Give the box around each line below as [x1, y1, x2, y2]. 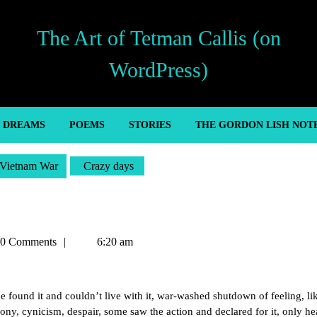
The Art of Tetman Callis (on [36, 25, 281, 50]
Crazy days [81, 160, 134, 172]
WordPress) [109, 57, 208, 81]
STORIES [128, 120, 171, 130]
